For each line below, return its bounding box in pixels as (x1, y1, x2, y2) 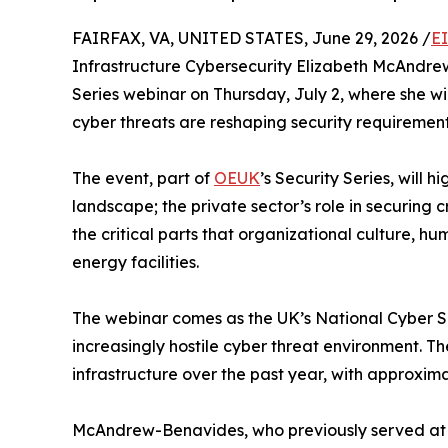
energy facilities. (72, 252, 199, 273)
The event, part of (72, 168, 214, 189)
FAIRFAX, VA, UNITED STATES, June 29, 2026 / (72, 28, 431, 49)
